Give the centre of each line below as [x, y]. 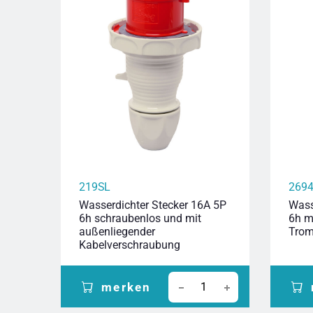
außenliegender [117, 232]
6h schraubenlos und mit [140, 219]
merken [126, 287]
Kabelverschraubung [130, 245]
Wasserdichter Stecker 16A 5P [153, 205]
